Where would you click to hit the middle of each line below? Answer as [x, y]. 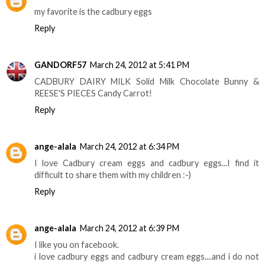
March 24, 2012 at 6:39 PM [130, 228]
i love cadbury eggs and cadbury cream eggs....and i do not [147, 257]
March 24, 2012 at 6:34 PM [130, 147]
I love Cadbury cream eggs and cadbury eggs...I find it [147, 163]
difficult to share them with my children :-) [113, 175]
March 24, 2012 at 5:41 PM [140, 65]
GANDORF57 [60, 65]
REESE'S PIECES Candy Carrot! [93, 93]
